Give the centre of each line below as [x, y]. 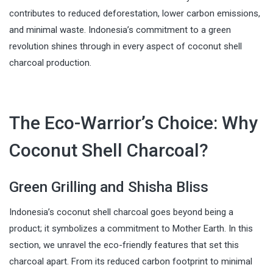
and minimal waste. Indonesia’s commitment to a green [120, 30]
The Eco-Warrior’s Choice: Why [133, 122]
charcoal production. [50, 62]
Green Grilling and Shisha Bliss [109, 187]
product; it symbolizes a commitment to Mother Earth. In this [131, 228]
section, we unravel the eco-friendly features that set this [124, 245]
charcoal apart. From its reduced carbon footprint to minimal [131, 261]
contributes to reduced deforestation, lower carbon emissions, [135, 13]
